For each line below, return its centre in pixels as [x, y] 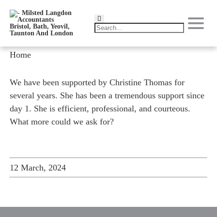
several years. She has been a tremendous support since [107, 95]
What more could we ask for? [62, 122]
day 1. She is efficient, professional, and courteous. [100, 108]
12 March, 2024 [38, 168]
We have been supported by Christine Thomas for [97, 82]
